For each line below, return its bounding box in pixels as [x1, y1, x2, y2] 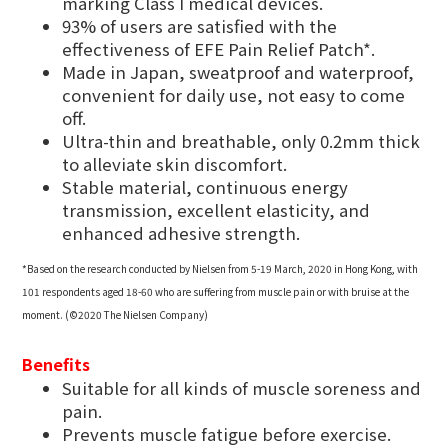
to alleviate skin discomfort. [62, 152, 287, 177]
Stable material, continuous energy [62, 175, 348, 200]
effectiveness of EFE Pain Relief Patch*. [62, 37, 375, 62]
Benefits [22, 352, 90, 377]
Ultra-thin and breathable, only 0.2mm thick [62, 129, 420, 154]
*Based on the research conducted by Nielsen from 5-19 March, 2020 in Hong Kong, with [22, 261, 418, 277]
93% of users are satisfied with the [62, 14, 337, 39]
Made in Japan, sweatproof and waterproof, [62, 60, 414, 85]
